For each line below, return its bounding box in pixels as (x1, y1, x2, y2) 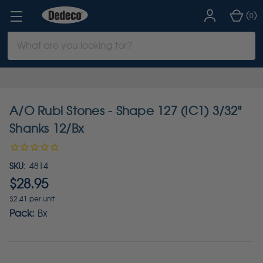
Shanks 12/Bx (9, 122, 84, 136)
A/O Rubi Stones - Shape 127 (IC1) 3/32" (9, 104, 241, 118)
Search (7, 32, 39, 44)
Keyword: (7, 46, 49, 58)
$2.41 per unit (9, 194, 55, 203)
